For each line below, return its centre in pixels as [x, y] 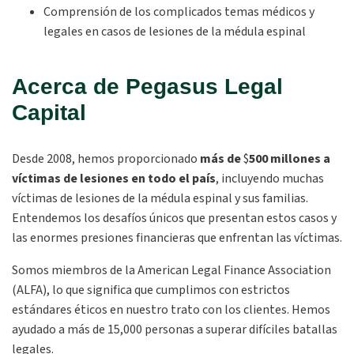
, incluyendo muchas [270, 179]
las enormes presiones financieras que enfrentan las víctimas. [177, 238]
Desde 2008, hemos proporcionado [105, 159]
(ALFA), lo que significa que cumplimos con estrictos [151, 290]
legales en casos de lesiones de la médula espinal [175, 32]
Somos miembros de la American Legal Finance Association [171, 270]
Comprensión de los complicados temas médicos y [179, 12]
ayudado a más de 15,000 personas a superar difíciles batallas [175, 330]
